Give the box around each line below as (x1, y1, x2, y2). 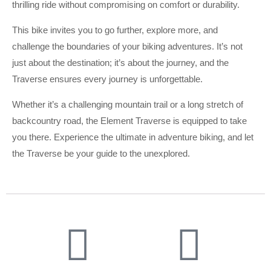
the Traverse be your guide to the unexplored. (12, 148, 190, 159)
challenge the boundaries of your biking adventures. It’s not (12, 41, 243, 52)
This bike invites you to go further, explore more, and (12, 25, 218, 36)
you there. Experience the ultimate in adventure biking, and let (12, 132, 253, 143)
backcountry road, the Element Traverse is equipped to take (12, 116, 247, 126)
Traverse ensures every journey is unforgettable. (12, 74, 203, 85)
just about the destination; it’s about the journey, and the (12, 57, 229, 68)
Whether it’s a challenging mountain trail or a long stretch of (12, 99, 243, 110)
